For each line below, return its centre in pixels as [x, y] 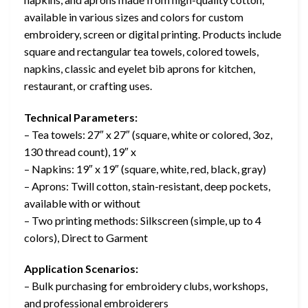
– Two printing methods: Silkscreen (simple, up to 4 [143, 220]
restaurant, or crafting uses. [88, 85]
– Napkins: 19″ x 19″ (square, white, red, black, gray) [145, 168]
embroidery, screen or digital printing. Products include [153, 34]
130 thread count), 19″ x [80, 151]
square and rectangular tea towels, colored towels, [141, 51]
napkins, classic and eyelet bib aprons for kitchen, [140, 68]
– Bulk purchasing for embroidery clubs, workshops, [146, 286]
